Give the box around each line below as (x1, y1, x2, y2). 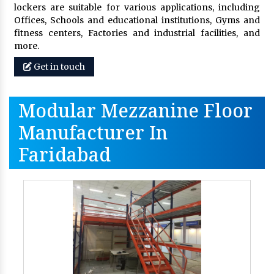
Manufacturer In (18, 119, 168, 145)
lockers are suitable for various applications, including (14, 1, 260, 13)
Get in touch (32, 61, 85, 72)
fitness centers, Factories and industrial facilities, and (14, 27, 260, 39)
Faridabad (18, 141, 111, 167)
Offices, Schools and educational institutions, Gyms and (14, 14, 260, 26)
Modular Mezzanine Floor (18, 97, 253, 123)
